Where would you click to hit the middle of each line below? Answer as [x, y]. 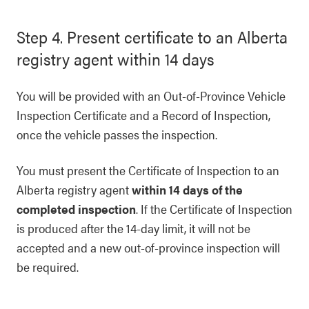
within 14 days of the [186, 189]
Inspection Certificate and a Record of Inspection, [143, 115]
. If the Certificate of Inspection [214, 209]
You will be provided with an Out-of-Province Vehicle [151, 96]
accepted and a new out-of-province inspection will [148, 247]
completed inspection [76, 209]
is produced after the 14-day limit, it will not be [133, 228]
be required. [48, 267]
